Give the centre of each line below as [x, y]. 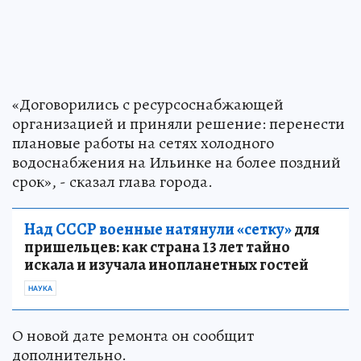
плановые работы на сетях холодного [143, 143]
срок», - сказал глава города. [112, 182]
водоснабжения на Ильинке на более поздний [176, 163]
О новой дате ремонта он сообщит [133, 336]
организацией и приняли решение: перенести [178, 124]
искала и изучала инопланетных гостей [166, 265]
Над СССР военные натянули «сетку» [158, 230]
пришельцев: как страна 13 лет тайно [157, 247]
